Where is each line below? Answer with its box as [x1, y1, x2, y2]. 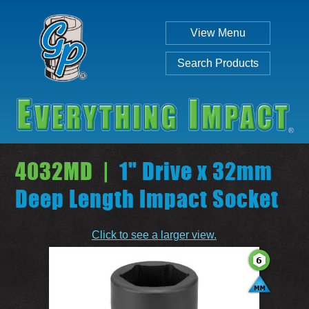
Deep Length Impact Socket [15, 181, 279, 215]
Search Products [177, 57, 259, 69]
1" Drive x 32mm [110, 154, 273, 188]
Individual [117, 210, 175, 223]
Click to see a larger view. [91, 228, 217, 241]
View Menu [190, 27, 246, 39]
